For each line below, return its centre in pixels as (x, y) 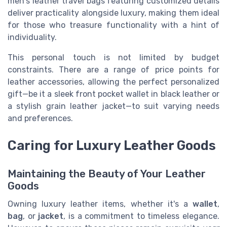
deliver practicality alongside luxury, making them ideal (113, 13)
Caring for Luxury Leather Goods (112, 145)
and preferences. (40, 118)
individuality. (32, 37)
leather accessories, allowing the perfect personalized (113, 82)
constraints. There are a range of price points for (113, 69)
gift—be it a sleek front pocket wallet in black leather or (113, 94)
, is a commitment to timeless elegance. (141, 216)
